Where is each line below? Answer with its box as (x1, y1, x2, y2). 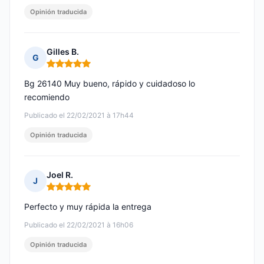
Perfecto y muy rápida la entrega (24, 202, 151, 212)
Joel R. (47, 170, 73, 180)
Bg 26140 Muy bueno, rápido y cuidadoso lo (24, 78, 195, 89)
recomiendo (24, 92, 70, 103)
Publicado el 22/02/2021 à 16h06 (24, 220, 133, 230)
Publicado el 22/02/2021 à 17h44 (24, 111, 134, 120)
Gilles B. (47, 47, 79, 57)
